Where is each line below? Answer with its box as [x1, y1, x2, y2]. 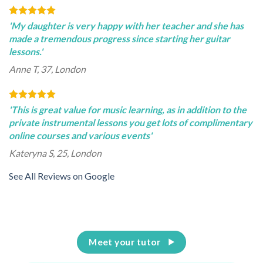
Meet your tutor [89, 236, 161, 247]
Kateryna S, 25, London [9, 147, 102, 159]
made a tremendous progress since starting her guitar [9, 33, 230, 45]
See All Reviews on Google [9, 170, 114, 182]
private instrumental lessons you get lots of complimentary [9, 117, 252, 129]
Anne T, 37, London [9, 63, 86, 75]
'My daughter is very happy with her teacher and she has [9, 20, 244, 32]
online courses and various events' [9, 130, 152, 141]
